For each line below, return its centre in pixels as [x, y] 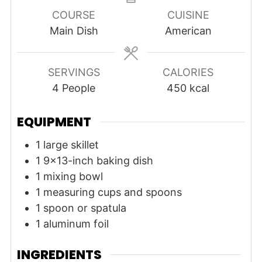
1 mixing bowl [69, 176]
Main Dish [74, 31]
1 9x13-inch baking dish [94, 160]
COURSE [74, 15]
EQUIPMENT [54, 122]
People [79, 88]
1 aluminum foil [72, 223]
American [188, 31]
